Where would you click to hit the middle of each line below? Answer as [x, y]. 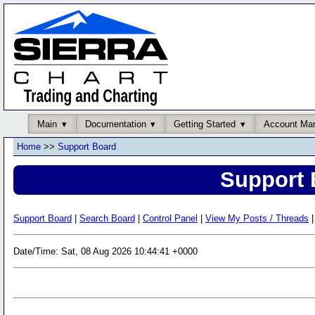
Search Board [107, 218]
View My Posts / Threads [257, 218]
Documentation [115, 124]
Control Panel [170, 218]
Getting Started [205, 124]
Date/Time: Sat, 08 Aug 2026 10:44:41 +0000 [105, 251]
